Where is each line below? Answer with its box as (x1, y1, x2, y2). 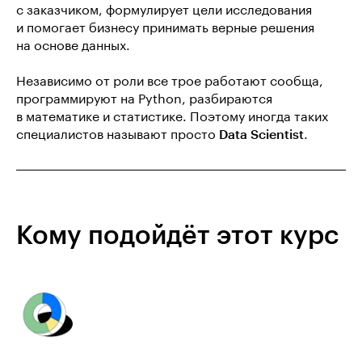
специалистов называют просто (16, 128, 219, 141)
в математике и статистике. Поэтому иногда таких (16, 111, 328, 124)
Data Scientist (219, 128, 304, 141)
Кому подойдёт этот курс (16, 223, 339, 249)
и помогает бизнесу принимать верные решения (16, 22, 314, 35)
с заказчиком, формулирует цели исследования (16, 4, 312, 17)
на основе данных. (16, 40, 130, 53)
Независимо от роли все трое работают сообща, (16, 75, 323, 88)
